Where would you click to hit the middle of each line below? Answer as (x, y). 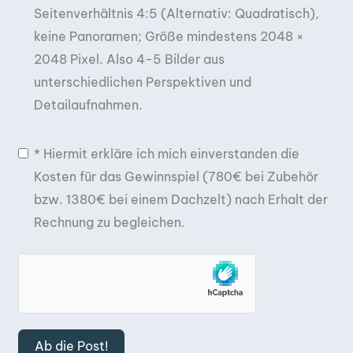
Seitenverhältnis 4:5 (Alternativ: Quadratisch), (176, 13)
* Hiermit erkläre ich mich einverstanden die (167, 153)
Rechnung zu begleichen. (110, 222)
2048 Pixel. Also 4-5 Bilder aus (129, 59)
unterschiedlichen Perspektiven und (143, 82)
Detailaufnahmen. (88, 104)
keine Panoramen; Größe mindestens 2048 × (169, 36)
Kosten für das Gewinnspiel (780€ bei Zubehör (176, 176)
